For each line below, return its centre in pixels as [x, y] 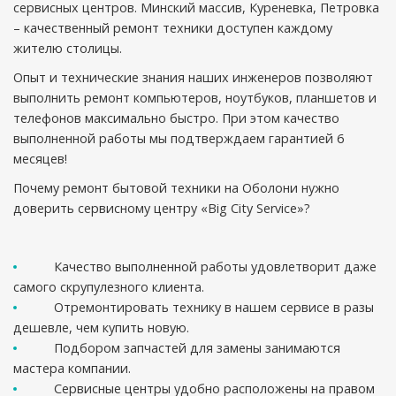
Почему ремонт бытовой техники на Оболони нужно [176, 188]
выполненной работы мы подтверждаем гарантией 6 [179, 138]
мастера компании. [72, 368]
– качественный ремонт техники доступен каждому [173, 28]
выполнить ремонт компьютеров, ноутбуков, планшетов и [195, 98]
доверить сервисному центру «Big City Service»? [162, 208]
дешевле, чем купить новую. [101, 327]
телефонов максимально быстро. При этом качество [176, 118]
